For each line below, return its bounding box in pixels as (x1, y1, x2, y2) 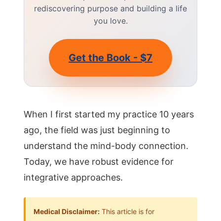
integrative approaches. (24, 172, 123, 183)
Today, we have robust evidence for (24, 156, 174, 167)
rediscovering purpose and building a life (34, 3, 187, 13)
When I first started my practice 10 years (24, 109, 194, 119)
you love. (93, 16, 128, 26)
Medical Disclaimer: (34, 207, 100, 216)
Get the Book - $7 (69, 52, 152, 64)
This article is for (100, 207, 154, 216)
